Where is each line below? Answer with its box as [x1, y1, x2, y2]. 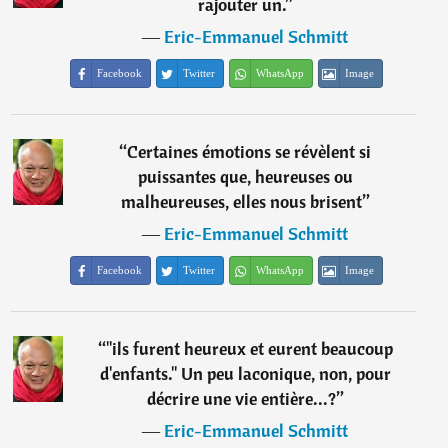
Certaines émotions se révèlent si [127, 140, 372, 163]
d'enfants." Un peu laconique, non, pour [99, 362, 391, 385]
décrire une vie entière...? [146, 387, 336, 410]
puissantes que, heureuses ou [137, 165, 353, 188]
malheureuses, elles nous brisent [120, 190, 362, 213]
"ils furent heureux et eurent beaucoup [105, 337, 393, 360]
